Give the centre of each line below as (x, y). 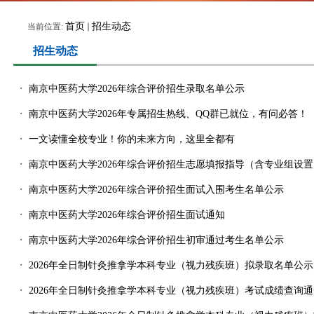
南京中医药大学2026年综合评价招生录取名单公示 (137, 89)
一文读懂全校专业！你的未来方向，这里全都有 (132, 139)
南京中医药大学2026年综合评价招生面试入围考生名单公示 (156, 190)
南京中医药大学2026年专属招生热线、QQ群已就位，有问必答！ (168, 114)
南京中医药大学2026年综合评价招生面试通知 (127, 215)
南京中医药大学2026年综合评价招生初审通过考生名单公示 (156, 240)
